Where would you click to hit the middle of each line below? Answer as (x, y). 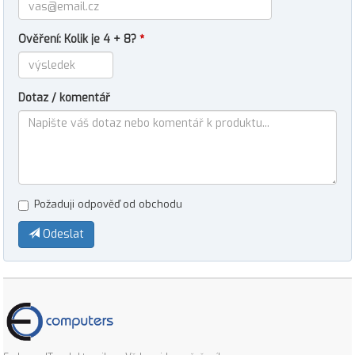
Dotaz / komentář (64, 98)
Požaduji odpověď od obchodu (108, 204)
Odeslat (62, 234)
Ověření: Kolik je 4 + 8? (79, 39)
